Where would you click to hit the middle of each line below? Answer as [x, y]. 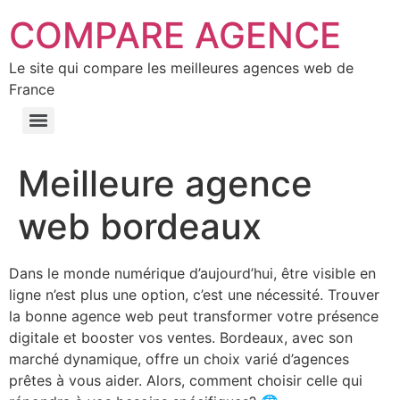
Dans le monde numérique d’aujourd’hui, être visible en [192, 273]
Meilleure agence [165, 183]
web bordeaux [140, 226]
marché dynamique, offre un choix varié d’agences [179, 359]
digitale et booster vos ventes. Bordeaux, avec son [181, 337]
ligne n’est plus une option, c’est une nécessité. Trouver [194, 295]
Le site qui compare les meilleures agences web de [181, 68]
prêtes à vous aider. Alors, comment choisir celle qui [186, 380]
